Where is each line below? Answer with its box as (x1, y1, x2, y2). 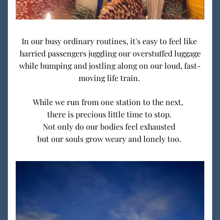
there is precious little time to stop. (47, 109, 173, 119)
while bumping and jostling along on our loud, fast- (19, 60, 201, 71)
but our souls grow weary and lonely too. (37, 134, 183, 144)
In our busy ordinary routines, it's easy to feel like (21, 36, 199, 46)
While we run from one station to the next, (33, 97, 187, 107)
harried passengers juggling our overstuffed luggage (19, 48, 201, 58)
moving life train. (78, 73, 142, 83)
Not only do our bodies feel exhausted (43, 121, 177, 132)
